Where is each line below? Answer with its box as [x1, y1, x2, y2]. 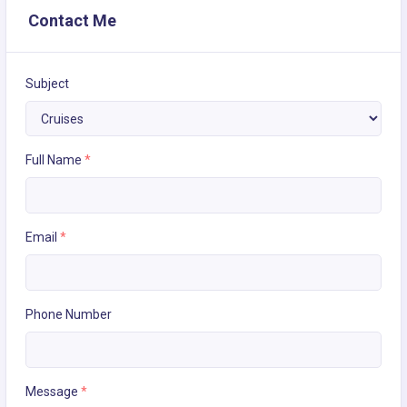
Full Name [25, 153, 84, 168]
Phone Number [25, 307, 112, 323]
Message [25, 384, 81, 400]
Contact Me [28, 11, 116, 31]
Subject [25, 76, 69, 92]
